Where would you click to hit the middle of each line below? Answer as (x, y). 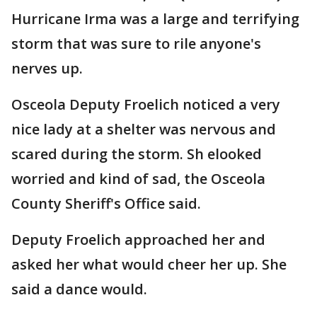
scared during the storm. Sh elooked (137, 154)
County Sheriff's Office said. (106, 203)
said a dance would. (81, 289)
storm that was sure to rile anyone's (136, 44)
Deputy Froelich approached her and (138, 240)
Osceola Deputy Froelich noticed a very (146, 104)
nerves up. (47, 68)
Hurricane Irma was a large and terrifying (155, 19)
